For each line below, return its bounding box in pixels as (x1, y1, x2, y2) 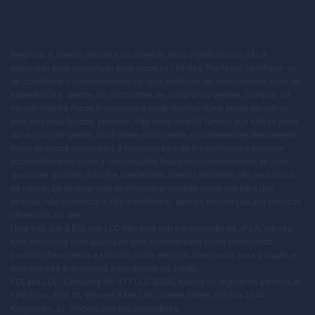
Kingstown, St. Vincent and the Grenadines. (11, 303, 180, 314)
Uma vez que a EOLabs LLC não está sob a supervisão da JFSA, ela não (11, 223, 292, 233)
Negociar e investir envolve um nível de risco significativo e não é (11, 49, 267, 60)
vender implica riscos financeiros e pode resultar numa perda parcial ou (11, 103, 289, 113)
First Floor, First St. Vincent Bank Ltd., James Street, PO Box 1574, (11, 290, 266, 300)
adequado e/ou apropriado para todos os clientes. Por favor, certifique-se (11, 63, 296, 73)
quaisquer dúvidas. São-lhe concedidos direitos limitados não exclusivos (11, 169, 295, 180)
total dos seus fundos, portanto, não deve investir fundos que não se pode (11, 116, 298, 127)
